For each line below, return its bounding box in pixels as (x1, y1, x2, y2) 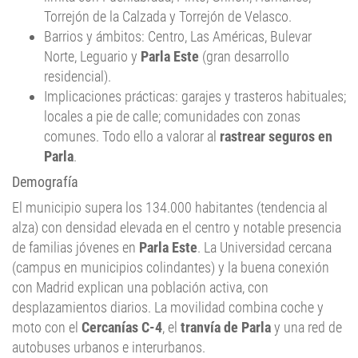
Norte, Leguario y (44, 48, 141, 66)
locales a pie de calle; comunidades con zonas (44, 108, 300, 125)
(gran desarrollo (199, 48, 289, 66)
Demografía (12, 173, 78, 191)
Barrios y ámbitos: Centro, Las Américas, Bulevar (44, 28, 312, 46)
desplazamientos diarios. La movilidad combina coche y (12, 299, 324, 316)
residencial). (44, 68, 111, 86)
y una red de (271, 319, 342, 336)
